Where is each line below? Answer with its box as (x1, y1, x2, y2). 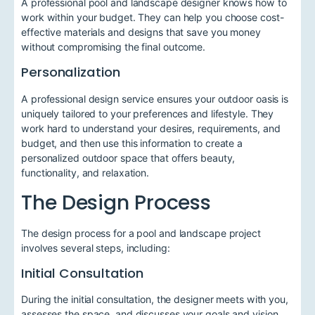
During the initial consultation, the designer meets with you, (21, 293, 288, 306)
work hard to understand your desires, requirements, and (21, 122, 281, 134)
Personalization (21, 63, 120, 82)
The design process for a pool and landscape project (21, 226, 261, 239)
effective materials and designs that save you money (21, 26, 261, 39)
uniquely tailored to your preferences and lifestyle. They (21, 107, 274, 120)
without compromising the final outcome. (21, 41, 206, 53)
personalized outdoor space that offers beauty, (21, 151, 236, 164)
